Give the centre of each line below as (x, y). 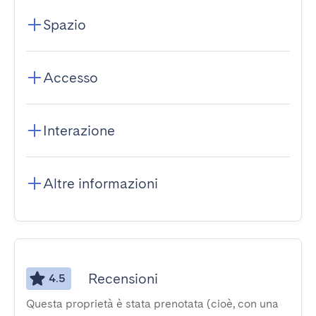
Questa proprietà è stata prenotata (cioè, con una (152, 304)
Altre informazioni (101, 183)
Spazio (65, 25)
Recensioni (123, 279)
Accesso (71, 78)
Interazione (79, 130)
